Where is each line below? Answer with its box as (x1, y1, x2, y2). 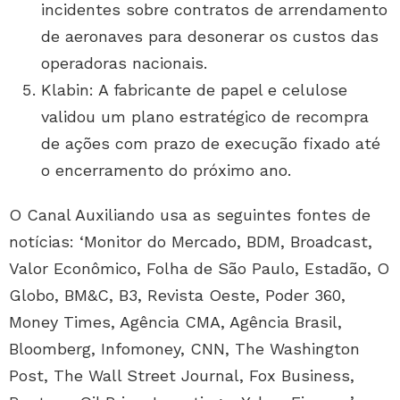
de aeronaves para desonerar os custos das (41, 27, 379, 46)
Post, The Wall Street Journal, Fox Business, (9, 366, 354, 386)
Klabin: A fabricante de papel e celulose (41, 80, 347, 100)
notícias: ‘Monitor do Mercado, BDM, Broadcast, (9, 232, 372, 252)
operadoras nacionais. (41, 54, 207, 73)
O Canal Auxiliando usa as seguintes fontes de (9, 205, 371, 225)
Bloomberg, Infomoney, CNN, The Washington (9, 339, 360, 359)
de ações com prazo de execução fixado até (41, 134, 380, 154)
